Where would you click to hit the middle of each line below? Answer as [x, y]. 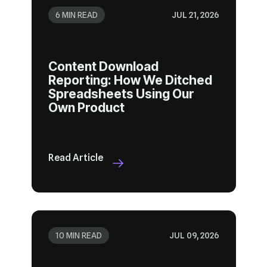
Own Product [86, 108]
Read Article [75, 158]
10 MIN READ [78, 236]
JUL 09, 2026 [194, 236]
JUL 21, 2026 [195, 15]
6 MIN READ [76, 15]
